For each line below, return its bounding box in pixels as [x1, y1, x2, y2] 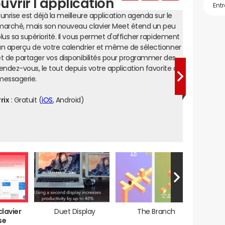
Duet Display [54, 208, 95, 215]
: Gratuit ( [9, 96, 42, 103]
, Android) [52, 96, 84, 103]
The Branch [137, 208, 175, 215]
